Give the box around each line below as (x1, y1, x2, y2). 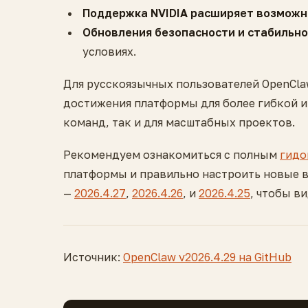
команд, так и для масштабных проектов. (63, 115, 295, 129)
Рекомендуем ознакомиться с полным (63, 147, 280, 162)
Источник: (63, 250, 123, 264)
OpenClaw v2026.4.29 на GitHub (123, 250, 291, 264)
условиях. (82, 44, 136, 58)
